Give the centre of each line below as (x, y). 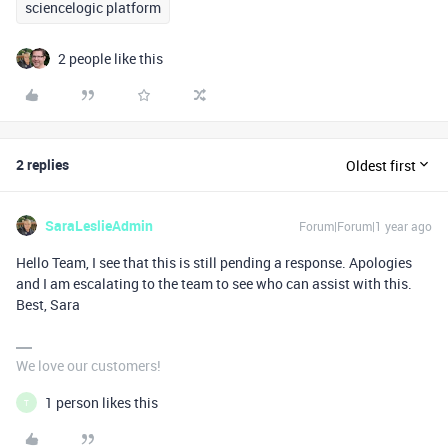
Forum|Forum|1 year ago (365, 226)
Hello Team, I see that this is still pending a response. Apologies (214, 263)
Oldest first (381, 165)
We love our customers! (88, 366)
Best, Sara (49, 305)
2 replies (42, 165)
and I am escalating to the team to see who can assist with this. (214, 284)
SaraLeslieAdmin (99, 226)
